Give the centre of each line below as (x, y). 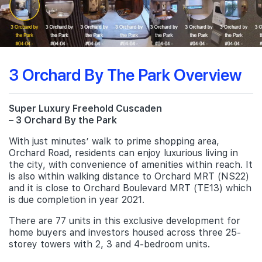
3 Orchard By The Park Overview (125, 74)
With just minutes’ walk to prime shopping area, (114, 141)
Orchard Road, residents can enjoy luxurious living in (123, 153)
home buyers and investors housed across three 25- (125, 232)
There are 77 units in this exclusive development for (125, 221)
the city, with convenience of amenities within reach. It (131, 165)
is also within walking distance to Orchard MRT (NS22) (129, 176)
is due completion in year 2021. (77, 200)
